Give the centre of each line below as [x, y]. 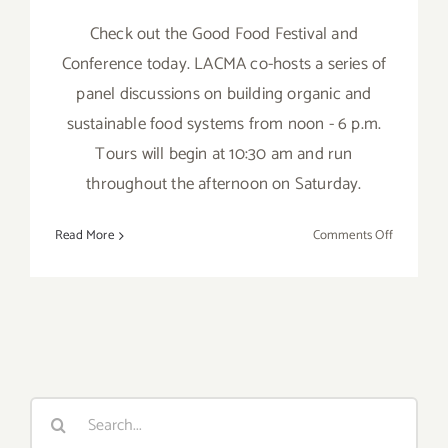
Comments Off [352, 236]
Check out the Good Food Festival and [224, 34]
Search [54, 411]
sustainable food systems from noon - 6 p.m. [224, 124]
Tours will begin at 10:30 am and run [224, 154]
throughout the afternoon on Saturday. [224, 184]
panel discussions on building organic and [224, 94]
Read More [84, 236]
